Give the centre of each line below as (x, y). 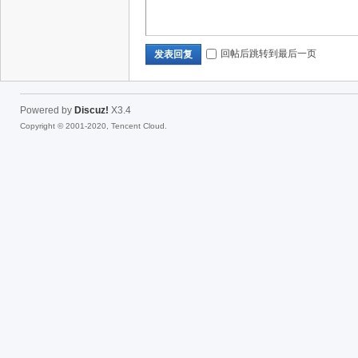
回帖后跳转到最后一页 (268, 54)
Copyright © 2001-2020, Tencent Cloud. (93, 126)
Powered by (47, 110)
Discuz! (91, 110)
